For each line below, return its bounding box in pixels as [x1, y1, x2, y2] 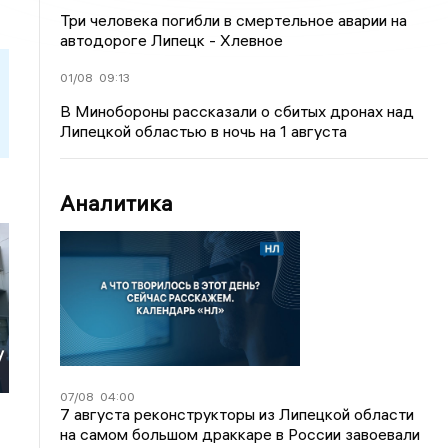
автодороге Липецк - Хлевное [60, 30, 284, 50]
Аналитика [60, 189, 174, 217]
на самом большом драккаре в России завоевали [60, 423, 421, 444]
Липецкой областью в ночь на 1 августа [60, 121, 348, 141]
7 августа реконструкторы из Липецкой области [60, 403, 415, 424]
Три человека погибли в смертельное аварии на [60, 10, 408, 30]
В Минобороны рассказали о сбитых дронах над [60, 101, 415, 121]
